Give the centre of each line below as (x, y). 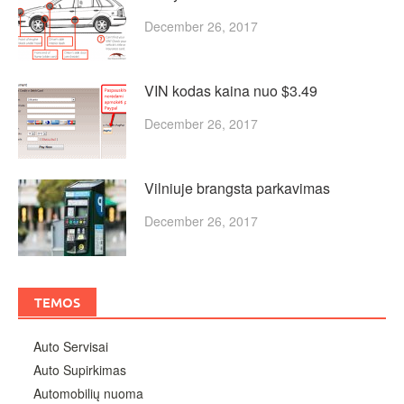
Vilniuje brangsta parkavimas (237, 188)
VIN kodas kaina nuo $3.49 (231, 91)
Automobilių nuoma (88, 393)
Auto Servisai (70, 347)
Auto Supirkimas (79, 369)
